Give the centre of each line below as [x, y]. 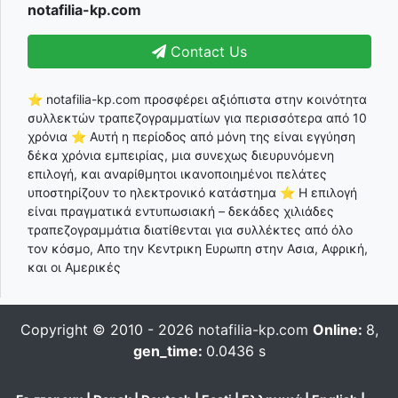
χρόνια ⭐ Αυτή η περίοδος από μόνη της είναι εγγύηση [191, 137]
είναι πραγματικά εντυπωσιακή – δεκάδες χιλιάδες [181, 211]
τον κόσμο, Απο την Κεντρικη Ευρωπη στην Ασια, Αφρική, [198, 249]
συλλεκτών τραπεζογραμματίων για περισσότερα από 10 [197, 118]
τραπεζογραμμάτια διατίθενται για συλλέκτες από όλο [190, 230]
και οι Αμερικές [74, 267]
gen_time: [169, 351]
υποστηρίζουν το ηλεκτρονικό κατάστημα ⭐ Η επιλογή [192, 193]
